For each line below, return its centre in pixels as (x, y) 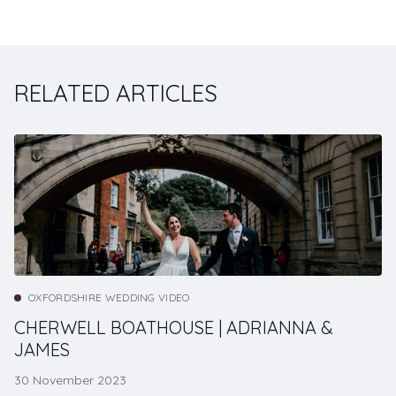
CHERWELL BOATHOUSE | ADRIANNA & (174, 328)
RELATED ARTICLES (116, 94)
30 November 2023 (70, 381)
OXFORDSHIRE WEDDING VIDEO (109, 298)
